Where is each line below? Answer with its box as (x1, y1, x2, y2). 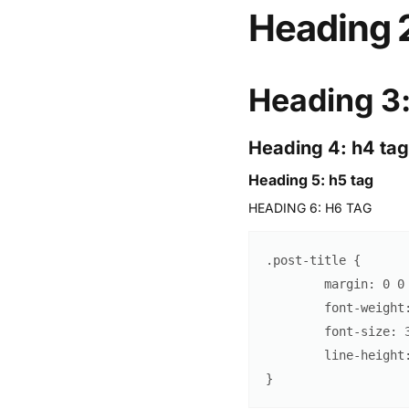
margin (324, 277, 368, 292)
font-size (324, 324, 390, 340)
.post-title (266, 253, 346, 268)
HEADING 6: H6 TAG (248, 200, 372, 216)
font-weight (324, 300, 404, 316)
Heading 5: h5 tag (248, 171, 373, 190)
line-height (324, 348, 404, 363)
